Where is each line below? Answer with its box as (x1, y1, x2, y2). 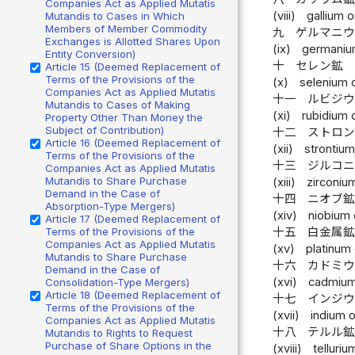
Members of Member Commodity (45, 21, 207, 35)
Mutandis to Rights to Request (45, 326, 193, 339)
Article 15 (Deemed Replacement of (45, 59, 220, 73)
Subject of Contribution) (45, 123, 164, 136)
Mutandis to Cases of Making (45, 97, 190, 111)
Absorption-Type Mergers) (45, 199, 175, 212)
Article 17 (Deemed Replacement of (45, 212, 220, 225)
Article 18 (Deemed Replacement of (45, 288, 220, 301)
